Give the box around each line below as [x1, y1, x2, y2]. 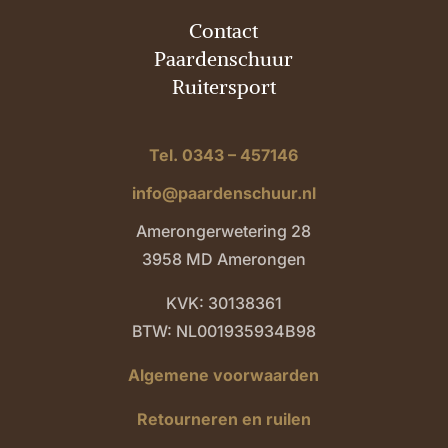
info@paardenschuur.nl [131, 183, 316, 204]
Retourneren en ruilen [136, 409, 311, 430]
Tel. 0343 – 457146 [149, 145, 299, 166]
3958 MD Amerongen [141, 249, 306, 270]
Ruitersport [171, 74, 276, 100]
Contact [189, 18, 259, 44]
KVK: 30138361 [165, 293, 282, 314]
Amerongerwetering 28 [136, 221, 312, 242]
